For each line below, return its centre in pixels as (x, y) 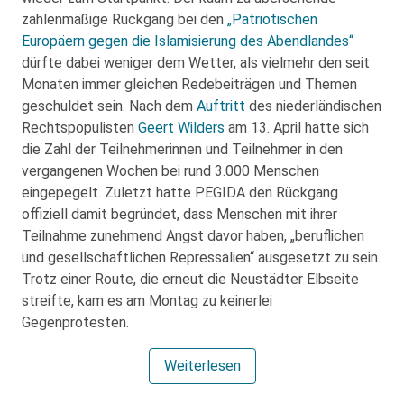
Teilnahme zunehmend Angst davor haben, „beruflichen (193, 235)
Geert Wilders (181, 127)
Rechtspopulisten (80, 127)
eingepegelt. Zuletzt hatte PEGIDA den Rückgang (180, 192)
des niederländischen (313, 106)
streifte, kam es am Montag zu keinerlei (147, 300)
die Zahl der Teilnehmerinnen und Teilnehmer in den (182, 149)
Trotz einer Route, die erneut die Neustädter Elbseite (190, 279)
